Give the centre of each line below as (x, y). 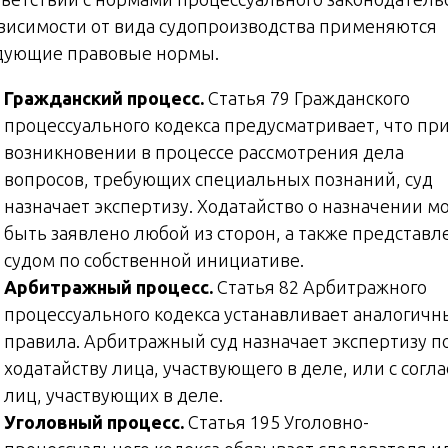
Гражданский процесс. (106, 97)
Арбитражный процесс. (110, 286)
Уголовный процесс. (96, 421)
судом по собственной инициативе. (154, 259)
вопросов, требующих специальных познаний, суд (218, 178)
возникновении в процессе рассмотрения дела (204, 151)
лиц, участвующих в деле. (113, 394)
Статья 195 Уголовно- (278, 421)
